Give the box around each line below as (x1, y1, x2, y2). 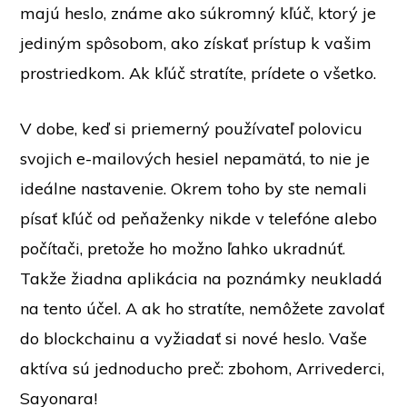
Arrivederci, (296, 358, 385, 380)
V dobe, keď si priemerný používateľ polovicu (20, 118, 363, 140)
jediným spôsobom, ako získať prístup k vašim (20, 33, 372, 55)
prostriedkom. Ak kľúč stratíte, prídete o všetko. (20, 63, 377, 84)
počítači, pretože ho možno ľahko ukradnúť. (20, 238, 346, 260)
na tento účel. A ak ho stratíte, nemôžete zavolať (20, 298, 385, 320)
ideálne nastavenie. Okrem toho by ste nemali (20, 178, 368, 200)
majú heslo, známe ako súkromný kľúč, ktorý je (20, 3, 377, 25)
